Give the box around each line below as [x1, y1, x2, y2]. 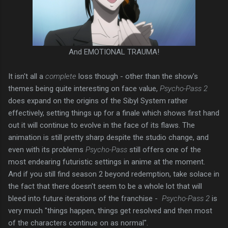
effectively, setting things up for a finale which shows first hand [8, 108, 219, 118]
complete [45, 71, 78, 81]
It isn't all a [8, 71, 45, 81]
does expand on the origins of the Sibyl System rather [8, 96, 188, 105]
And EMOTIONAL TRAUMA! [69, 47, 159, 56]
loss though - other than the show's [78, 71, 198, 81]
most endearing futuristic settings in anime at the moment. [8, 157, 205, 166]
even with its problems [8, 145, 85, 154]
